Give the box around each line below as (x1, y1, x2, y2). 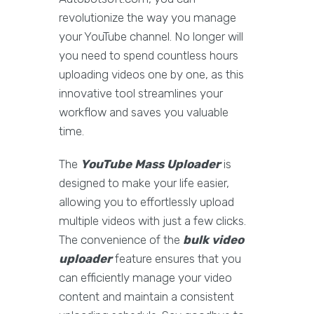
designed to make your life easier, (59, 176, 229, 191)
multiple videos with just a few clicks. (59, 214, 246, 228)
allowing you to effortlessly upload (59, 195, 234, 210)
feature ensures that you (112, 252, 241, 266)
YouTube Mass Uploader (81, 157, 221, 172)
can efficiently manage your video (59, 271, 232, 285)
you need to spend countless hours (59, 48, 238, 63)
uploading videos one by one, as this (59, 67, 244, 82)
